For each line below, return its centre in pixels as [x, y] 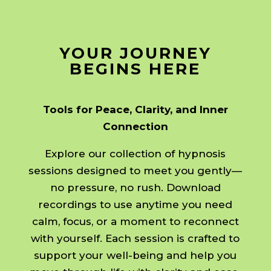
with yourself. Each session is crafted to [135, 239]
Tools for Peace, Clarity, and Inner [135, 110]
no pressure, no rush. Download [135, 188]
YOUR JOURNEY [135, 54]
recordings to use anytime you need [135, 205]
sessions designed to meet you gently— [135, 171]
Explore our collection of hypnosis [135, 154]
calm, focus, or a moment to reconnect [135, 222]
